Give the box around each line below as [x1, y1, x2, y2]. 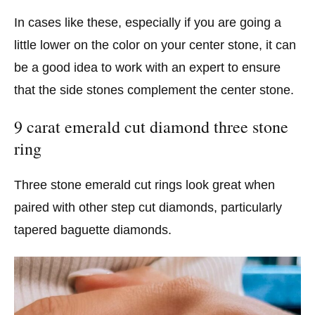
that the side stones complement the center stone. [14, 82, 294, 97]
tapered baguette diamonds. [14, 223, 172, 238]
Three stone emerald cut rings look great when [14, 178, 275, 193]
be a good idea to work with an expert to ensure [14, 60, 281, 75]
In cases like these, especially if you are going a [14, 15, 281, 30]
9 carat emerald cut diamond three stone [14, 115, 288, 139]
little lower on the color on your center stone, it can [14, 37, 296, 52]
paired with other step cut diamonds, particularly [14, 200, 282, 215]
